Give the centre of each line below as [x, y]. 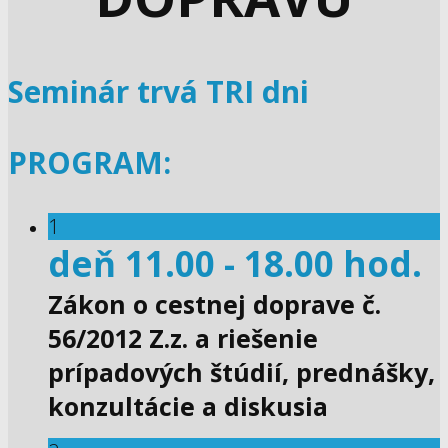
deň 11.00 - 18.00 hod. [235, 264]
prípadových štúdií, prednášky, [241, 372]
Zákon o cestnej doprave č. [214, 304]
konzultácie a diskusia [188, 406]
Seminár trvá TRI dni [158, 92]
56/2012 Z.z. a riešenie [183, 338]
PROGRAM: [89, 163]
